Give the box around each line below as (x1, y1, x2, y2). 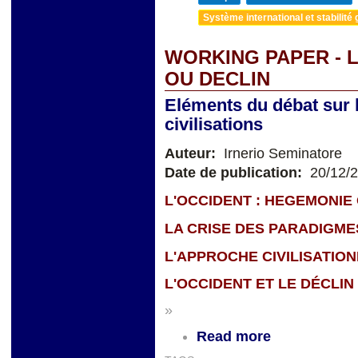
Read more (197, 328, 271, 345)
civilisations (165, 114, 263, 135)
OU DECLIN (165, 69, 270, 90)
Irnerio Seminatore (220, 145, 342, 162)
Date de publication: (165, 165, 306, 181)
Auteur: (165, 145, 220, 162)
